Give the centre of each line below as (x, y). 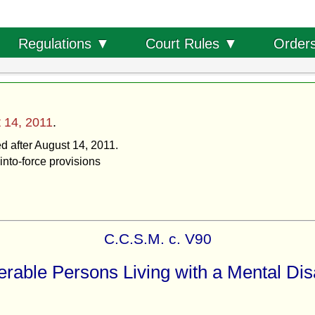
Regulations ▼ (64, 43)
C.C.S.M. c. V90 (157, 238)
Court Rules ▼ (191, 43)
